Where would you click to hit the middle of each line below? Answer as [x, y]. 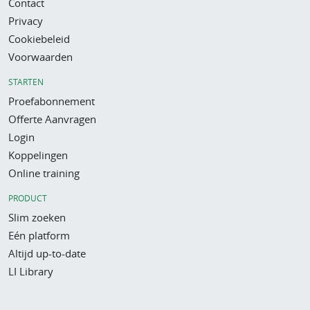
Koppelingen [38, 155]
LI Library [31, 271]
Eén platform [39, 235]
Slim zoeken [37, 217]
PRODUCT [28, 198]
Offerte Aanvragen [52, 119]
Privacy [26, 21]
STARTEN [26, 82]
